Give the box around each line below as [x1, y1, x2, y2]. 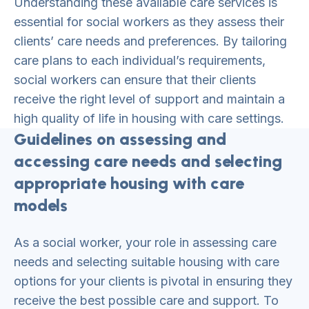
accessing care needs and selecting [14, 151, 282, 171]
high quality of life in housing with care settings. [14, 111, 284, 126]
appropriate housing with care [14, 173, 244, 193]
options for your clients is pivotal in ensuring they [14, 274, 292, 288]
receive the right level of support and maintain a [14, 92, 285, 106]
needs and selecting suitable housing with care [14, 255, 279, 269]
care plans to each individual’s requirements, [14, 53, 266, 68]
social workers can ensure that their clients [14, 72, 256, 87]
